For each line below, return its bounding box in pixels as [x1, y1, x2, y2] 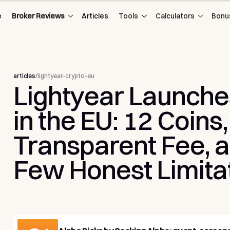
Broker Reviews [11, 11, 65, 21]
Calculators [155, 11, 195, 21]
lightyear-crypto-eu [37, 72, 94, 80]
